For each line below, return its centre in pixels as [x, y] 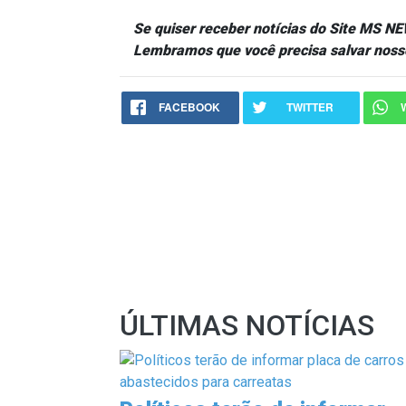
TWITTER [310, 106]
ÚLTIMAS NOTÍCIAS [247, 325]
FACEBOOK [189, 106]
